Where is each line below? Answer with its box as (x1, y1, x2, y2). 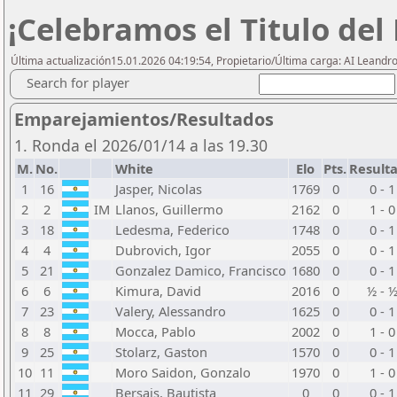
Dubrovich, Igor (115, 241, 211, 259)
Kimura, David (115, 282, 201, 300)
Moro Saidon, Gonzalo (115, 363, 251, 381)
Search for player (27, 74, 129, 91)
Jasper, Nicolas (115, 180, 202, 198)
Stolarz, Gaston (115, 343, 207, 361)
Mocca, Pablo (115, 323, 196, 340)
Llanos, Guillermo (115, 200, 223, 218)
